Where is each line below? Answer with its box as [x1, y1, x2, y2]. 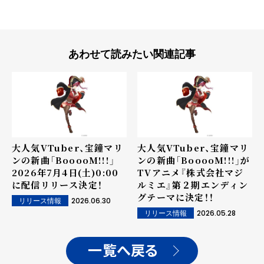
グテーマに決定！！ [137, 190, 214, 203]
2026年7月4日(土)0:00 [12, 166, 119, 179]
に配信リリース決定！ [12, 178, 103, 191]
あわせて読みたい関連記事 [68, 48, 196, 61]
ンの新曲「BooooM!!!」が [137, 153, 250, 166]
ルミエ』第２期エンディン [137, 178, 249, 191]
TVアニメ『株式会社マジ [137, 166, 244, 179]
